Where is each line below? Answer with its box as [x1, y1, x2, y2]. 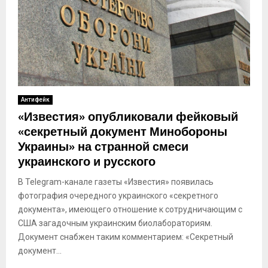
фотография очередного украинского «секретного [18, 190, 218, 200]
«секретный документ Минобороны [18, 121, 227, 142]
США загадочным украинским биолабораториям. [18, 218, 212, 228]
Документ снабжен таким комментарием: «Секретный [18, 232, 233, 242]
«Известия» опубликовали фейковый [18, 106, 238, 127]
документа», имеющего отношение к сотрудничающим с [18, 204, 242, 214]
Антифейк [21, 96, 50, 103]
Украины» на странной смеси [18, 136, 188, 157]
